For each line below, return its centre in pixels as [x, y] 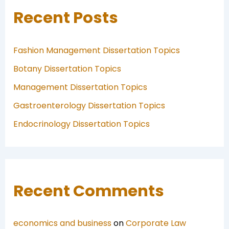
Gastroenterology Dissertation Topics [89, 105]
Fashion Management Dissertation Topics [96, 50]
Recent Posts [65, 18]
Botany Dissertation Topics [67, 68]
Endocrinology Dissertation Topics [81, 124]
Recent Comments [88, 191]
